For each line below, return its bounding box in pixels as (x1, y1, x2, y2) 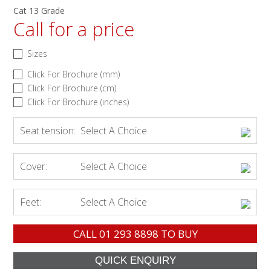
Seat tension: (20, 123, 76, 137)
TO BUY (158, 226, 198, 241)
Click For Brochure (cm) (27, 82, 117, 94)
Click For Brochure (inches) (27, 96, 129, 108)
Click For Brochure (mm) (27, 68, 120, 80)
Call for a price (13, 16, 135, 42)
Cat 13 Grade (13, 4, 65, 16)
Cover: (20, 159, 48, 173)
